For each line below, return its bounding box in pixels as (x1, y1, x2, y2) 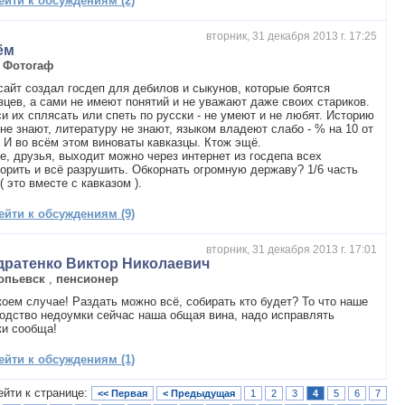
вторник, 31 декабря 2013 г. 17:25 (206, 29, 377, 42)
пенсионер (56, 271, 119, 286)
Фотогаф (3, 58, 54, 72)
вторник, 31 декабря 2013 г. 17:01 (206, 242, 377, 256)
